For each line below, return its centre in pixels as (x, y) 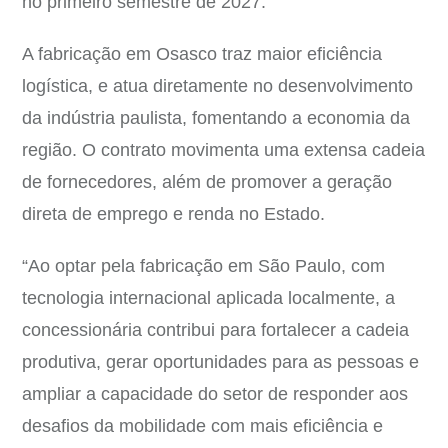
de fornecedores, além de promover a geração (207, 182)
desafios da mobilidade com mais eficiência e (202, 426)
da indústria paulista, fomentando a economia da (216, 118)
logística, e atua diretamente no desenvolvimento (217, 86)
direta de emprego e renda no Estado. (173, 214)
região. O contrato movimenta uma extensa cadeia (223, 150)
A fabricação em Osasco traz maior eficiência (202, 54)
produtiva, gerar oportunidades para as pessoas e (220, 362)
